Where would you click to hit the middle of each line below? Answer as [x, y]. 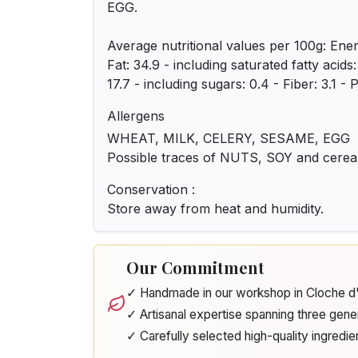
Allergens [136, 116]
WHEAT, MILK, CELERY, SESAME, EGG [229, 138]
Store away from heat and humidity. [215, 209]
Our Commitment [195, 267]
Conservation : [151, 189]
